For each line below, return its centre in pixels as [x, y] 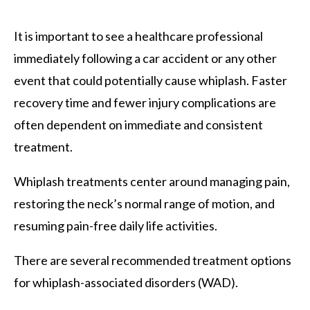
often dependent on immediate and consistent [138, 124]
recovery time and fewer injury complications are [145, 102]
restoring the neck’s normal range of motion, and [144, 203]
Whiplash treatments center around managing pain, [152, 181]
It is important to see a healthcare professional [138, 36]
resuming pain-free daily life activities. [116, 225]
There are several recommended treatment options [153, 260]
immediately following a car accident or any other [145, 58]
